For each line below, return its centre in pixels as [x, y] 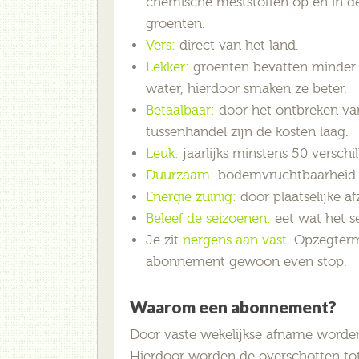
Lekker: [167, 67]
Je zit [164, 240]
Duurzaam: [180, 175]
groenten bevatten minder [272, 67]
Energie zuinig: [191, 197]
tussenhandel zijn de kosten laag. [247, 132]
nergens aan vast [235, 240]
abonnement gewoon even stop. [246, 262]
